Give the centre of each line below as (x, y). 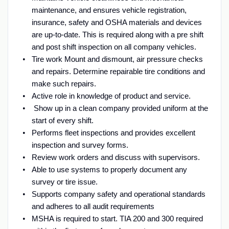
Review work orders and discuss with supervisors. (116, 157)
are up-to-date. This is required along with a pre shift (117, 34)
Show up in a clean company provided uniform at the (120, 108)
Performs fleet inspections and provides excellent (113, 132)
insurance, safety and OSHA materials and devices (117, 22)
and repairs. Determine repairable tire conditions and (118, 71)
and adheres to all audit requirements (94, 206)
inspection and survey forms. (80, 145)
